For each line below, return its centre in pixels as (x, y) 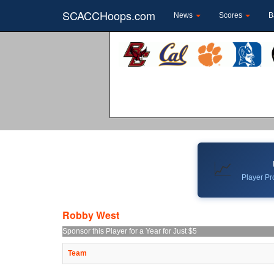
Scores (231, 15)
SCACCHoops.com (109, 15)
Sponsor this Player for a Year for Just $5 (130, 231)
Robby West (91, 215)
